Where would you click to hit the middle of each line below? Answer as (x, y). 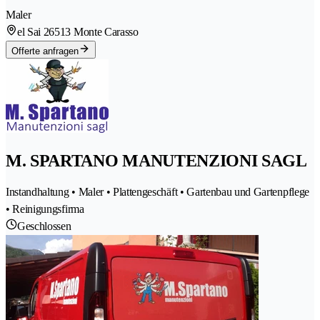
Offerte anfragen (45, 51)
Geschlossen (44, 226)
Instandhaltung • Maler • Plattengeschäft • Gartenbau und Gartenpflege (157, 191)
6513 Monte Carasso (94, 32)
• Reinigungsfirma (45, 209)
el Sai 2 (33, 32)
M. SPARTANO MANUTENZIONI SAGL (156, 161)
